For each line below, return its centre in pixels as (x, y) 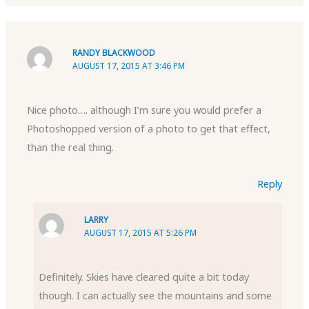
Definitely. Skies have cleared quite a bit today (144, 277)
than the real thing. (71, 147)
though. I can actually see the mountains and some (156, 296)
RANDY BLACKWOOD (114, 53)
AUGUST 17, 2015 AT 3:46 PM (129, 66)
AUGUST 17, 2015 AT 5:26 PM (141, 232)
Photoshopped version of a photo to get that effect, (149, 129)
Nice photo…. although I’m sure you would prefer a (144, 110)
